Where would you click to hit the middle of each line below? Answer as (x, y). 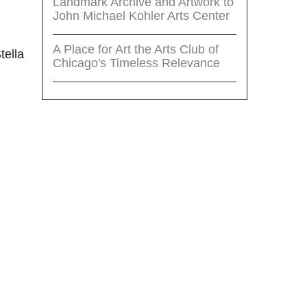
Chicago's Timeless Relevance (136, 63)
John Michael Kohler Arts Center (141, 15)
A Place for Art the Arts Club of (136, 49)
